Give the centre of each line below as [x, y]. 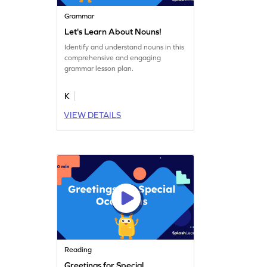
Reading [78, 249]
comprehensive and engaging [113, 58]
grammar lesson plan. [99, 68]
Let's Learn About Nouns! [113, 31]
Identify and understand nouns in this [125, 47]
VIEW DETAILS [93, 115]
